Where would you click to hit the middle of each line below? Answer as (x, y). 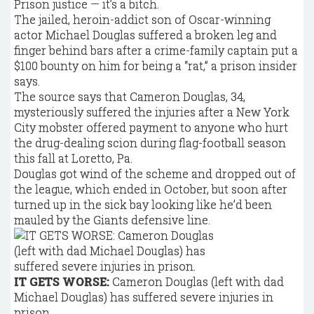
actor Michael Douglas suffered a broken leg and (145, 35)
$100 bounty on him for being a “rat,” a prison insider (156, 66)
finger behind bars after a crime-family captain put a (156, 50)
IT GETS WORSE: (62, 281)
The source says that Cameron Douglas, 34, (130, 96)
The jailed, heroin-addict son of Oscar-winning (142, 19)
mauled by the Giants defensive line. (112, 220)
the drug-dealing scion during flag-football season (150, 143)
